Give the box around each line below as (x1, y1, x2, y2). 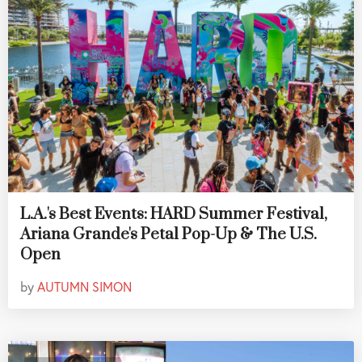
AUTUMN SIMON (37, 278, 132, 296)
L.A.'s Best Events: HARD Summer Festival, (20, 204, 327, 225)
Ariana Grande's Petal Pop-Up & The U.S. (20, 225, 317, 246)
